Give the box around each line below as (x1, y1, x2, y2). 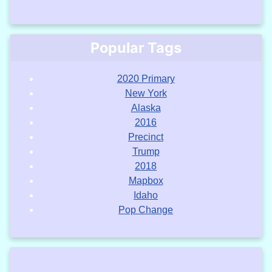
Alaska (131, 103, 161, 114)
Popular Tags (90, 39, 182, 57)
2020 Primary (117, 73, 175, 84)
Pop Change (118, 205, 173, 216)
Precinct (128, 132, 163, 143)
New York (124, 88, 167, 99)
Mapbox (128, 175, 163, 186)
